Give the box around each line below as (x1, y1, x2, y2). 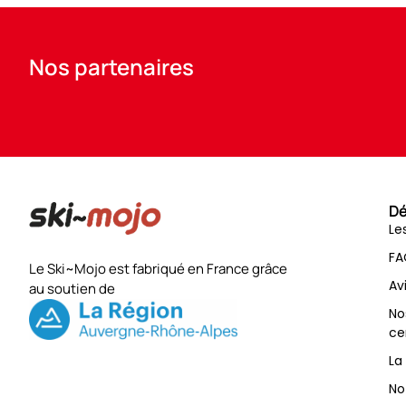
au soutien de (29, 279, 118, 299)
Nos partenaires (29, 52, 194, 82)
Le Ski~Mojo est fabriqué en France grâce (29, 259, 287, 279)
